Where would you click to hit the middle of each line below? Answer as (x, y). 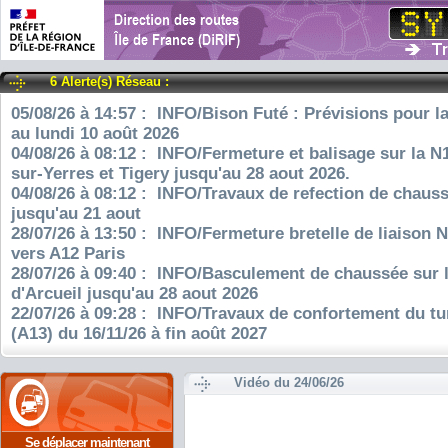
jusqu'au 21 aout (76, 213)
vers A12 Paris (68, 253)
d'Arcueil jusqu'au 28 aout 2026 (134, 293)
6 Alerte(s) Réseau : (109, 81)
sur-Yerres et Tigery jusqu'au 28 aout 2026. (180, 173)
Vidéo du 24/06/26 (289, 382)
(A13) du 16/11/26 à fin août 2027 (139, 333)
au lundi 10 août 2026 (95, 133)
